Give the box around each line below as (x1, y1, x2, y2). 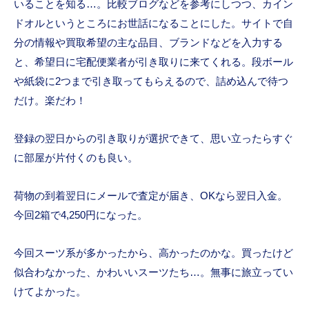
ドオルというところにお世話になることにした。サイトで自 (14, 17, 293, 29)
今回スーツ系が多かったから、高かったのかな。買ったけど (14, 246, 293, 259)
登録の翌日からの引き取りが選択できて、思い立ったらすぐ (14, 132, 293, 144)
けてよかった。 (14, 285, 86, 297)
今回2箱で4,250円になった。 (14, 208, 148, 221)
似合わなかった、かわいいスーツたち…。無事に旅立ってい (14, 266, 293, 278)
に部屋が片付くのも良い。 (14, 151, 138, 163)
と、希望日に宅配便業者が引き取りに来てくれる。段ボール (14, 55, 293, 68)
